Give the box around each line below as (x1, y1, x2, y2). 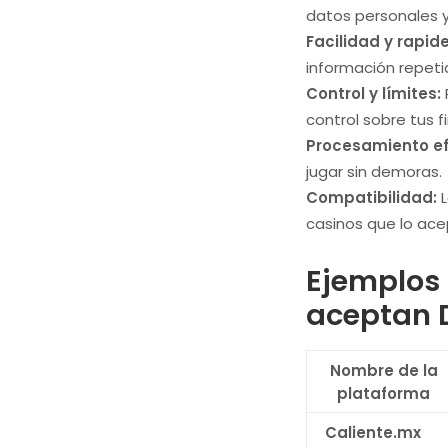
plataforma (337, 383, 430, 404)
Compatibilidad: (306, 187, 437, 208)
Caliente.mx (325, 422, 421, 443)
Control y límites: (306, 83, 441, 104)
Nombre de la (329, 360, 438, 381)
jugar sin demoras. (306, 161, 442, 182)
